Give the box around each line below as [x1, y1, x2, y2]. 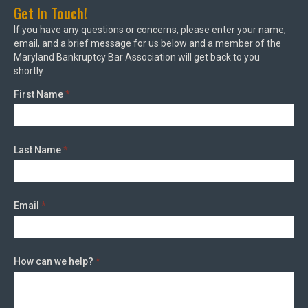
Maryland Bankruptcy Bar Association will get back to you [14, 52, 260, 63]
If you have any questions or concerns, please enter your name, [14, 24, 286, 35]
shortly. [14, 65, 47, 76]
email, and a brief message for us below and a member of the [14, 38, 281, 49]
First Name [14, 89, 65, 100]
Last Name [14, 144, 63, 155]
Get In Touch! [14, 3, 87, 23]
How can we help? [14, 256, 96, 267]
